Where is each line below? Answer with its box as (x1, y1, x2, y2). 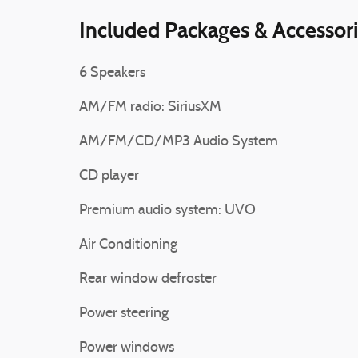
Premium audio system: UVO (79, 203, 256, 218)
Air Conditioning (79, 237, 177, 253)
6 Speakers (79, 66, 145, 81)
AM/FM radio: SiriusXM (79, 100, 221, 115)
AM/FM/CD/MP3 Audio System (79, 134, 278, 149)
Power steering (79, 306, 169, 321)
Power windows (79, 340, 174, 356)
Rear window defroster (79, 272, 217, 287)
